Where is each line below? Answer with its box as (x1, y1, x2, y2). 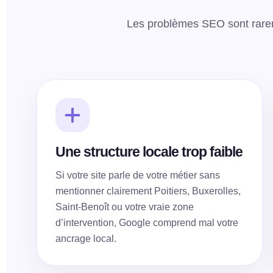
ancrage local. (55, 233, 117, 244)
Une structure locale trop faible (55, 144, 243, 160)
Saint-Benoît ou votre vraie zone (55, 202, 194, 212)
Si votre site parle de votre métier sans (55, 170, 221, 180)
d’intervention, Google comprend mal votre (55, 218, 239, 228)
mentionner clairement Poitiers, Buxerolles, (55, 186, 241, 196)
